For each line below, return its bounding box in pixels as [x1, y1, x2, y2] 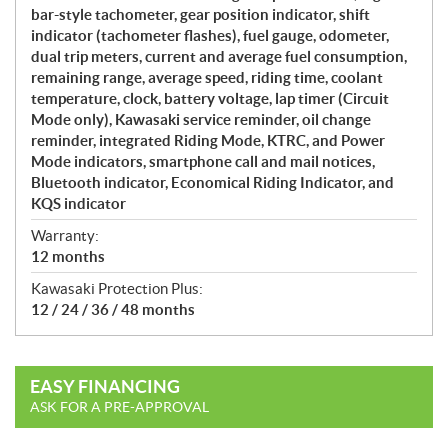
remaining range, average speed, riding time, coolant [31, 68, 383, 86]
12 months [31, 247, 105, 265]
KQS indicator [31, 194, 126, 212]
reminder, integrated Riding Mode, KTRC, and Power [31, 131, 385, 149]
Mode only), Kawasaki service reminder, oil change [31, 110, 371, 128]
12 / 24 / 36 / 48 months [31, 300, 195, 318]
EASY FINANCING [30, 375, 180, 397]
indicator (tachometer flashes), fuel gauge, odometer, [31, 26, 389, 44]
